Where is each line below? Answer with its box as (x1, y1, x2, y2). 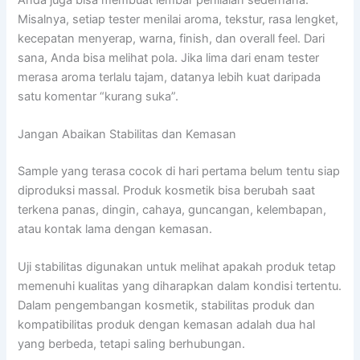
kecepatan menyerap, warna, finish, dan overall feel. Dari (18, 31, 325, 46)
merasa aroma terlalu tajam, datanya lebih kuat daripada (18, 69, 321, 84)
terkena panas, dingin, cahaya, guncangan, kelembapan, (18, 202, 327, 218)
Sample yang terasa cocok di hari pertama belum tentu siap (18, 164, 341, 179)
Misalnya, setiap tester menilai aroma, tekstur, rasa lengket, (18, 11, 339, 27)
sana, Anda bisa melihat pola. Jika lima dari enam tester (18, 50, 320, 65)
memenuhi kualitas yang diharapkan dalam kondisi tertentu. (18, 279, 342, 294)
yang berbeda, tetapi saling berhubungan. (18, 337, 246, 352)
